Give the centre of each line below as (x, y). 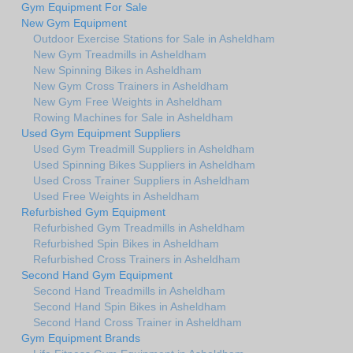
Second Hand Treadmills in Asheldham (129, 291)
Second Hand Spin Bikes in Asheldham (130, 307)
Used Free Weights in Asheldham (116, 197)
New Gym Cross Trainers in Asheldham (131, 86)
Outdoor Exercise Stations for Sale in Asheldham (154, 39)
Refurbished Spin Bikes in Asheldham (126, 244)
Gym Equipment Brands (81, 338)
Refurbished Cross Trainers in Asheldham (137, 260)
